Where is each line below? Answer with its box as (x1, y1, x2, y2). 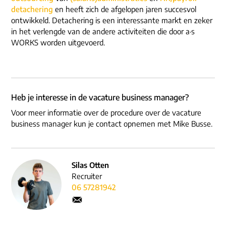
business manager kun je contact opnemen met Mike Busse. (11, 119, 212, 128)
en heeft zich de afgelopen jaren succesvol (53, 4, 196, 14)
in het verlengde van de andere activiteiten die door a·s (11, 26, 195, 36)
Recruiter (72, 171, 102, 181)
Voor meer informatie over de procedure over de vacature (11, 107, 201, 117)
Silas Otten (72, 160, 109, 169)
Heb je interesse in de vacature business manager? (11, 92, 189, 102)
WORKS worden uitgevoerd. (11, 37, 105, 47)
